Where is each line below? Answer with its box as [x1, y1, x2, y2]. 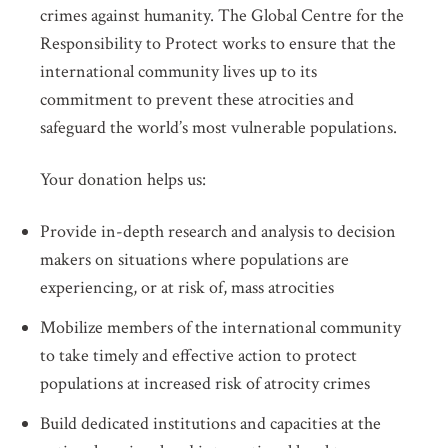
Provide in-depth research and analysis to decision [40, 220, 396, 243]
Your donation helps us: [40, 168, 206, 191]
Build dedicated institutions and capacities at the [40, 412, 381, 435]
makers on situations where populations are [40, 248, 349, 271]
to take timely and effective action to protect [40, 344, 357, 367]
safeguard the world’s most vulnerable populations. [40, 116, 397, 139]
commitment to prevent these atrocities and [40, 88, 354, 111]
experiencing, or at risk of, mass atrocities [40, 276, 334, 299]
